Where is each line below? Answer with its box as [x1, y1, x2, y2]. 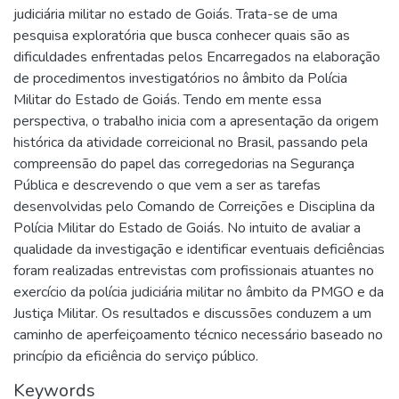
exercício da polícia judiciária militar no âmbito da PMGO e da [13, 282, 384, 302]
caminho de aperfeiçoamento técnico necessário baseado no [13, 325, 383, 345]
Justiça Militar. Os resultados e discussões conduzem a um [13, 304, 371, 323]
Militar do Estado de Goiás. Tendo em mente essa [13, 90, 322, 110]
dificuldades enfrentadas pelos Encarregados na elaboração [13, 47, 380, 67]
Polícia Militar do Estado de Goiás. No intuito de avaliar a [13, 218, 361, 238]
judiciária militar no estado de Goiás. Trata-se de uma [13, 4, 338, 24]
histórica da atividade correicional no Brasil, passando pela [13, 133, 368, 152]
